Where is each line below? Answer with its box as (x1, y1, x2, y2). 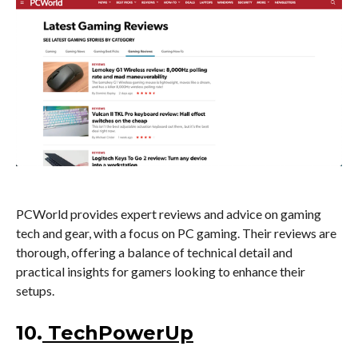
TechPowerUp (48, 320, 193, 344)
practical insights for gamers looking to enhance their (16, 263, 305, 279)
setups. (16, 282, 54, 298)
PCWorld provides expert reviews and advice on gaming (16, 205, 321, 221)
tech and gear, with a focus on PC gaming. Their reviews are (16, 225, 336, 241)
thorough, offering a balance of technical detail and (16, 244, 292, 260)
